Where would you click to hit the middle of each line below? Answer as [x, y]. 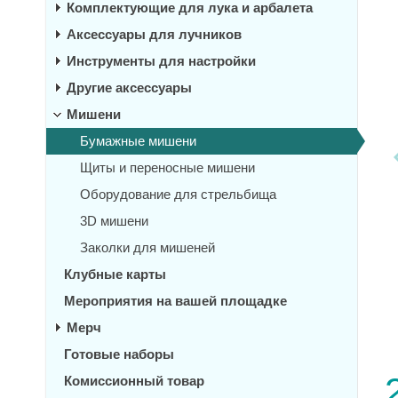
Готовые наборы [119, 354]
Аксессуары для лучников [154, 34]
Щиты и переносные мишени [167, 167]
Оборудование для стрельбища [178, 194]
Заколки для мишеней [147, 247]
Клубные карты [115, 274]
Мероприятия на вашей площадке [175, 301]
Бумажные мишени [138, 141]
